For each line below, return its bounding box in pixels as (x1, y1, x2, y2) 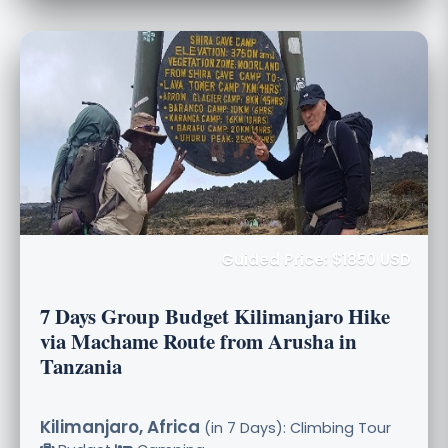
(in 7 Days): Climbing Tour (200, 417, 391, 438)
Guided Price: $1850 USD (221, 248, 411, 270)
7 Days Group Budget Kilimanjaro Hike (40, 300, 390, 331)
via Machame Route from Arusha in (40, 325, 357, 356)
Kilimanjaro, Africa (40, 414, 200, 439)
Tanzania (40, 350, 122, 381)
